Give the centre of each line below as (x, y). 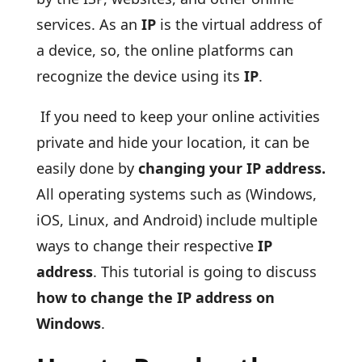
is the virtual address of (238, 24)
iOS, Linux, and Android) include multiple (177, 220)
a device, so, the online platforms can (164, 50)
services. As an (86, 24)
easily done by (87, 168)
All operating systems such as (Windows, (176, 194)
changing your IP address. (232, 168)
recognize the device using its (138, 76)
